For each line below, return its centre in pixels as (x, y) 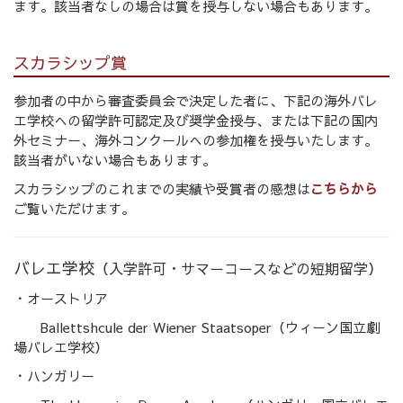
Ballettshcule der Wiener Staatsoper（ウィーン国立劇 (197, 327)
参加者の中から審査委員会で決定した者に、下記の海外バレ (196, 101)
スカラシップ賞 (70, 63)
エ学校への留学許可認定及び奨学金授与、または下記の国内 (196, 121)
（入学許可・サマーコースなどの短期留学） (238, 269)
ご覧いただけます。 (74, 209)
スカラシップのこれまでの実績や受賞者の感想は (162, 189)
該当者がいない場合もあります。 (115, 160)
